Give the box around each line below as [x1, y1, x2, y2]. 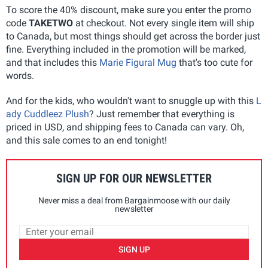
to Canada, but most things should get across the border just [6, 30, 260, 42]
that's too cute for [176, 56, 252, 68]
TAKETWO [29, 17, 73, 29]
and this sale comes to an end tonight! [6, 134, 167, 146]
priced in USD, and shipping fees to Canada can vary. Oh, [6, 121, 244, 133]
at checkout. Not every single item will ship [73, 17, 254, 29]
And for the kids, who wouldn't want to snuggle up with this [6, 95, 256, 106]
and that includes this [6, 56, 99, 68]
